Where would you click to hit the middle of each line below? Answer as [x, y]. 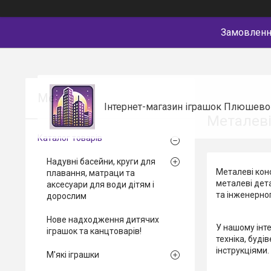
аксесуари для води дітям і [100, 184]
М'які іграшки [73, 255]
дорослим [67, 196]
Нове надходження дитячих [103, 220]
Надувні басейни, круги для [101, 162]
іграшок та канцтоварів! [94, 231]
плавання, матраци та [91, 173]
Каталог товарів [70, 138]
